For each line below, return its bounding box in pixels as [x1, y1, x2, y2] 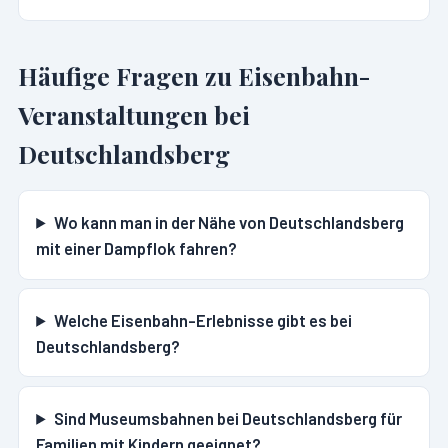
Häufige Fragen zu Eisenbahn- [17, 58, 370, 92]
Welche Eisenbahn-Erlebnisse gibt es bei [53, 309, 352, 330]
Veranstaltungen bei [17, 97, 250, 131]
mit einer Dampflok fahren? [36, 237, 238, 258]
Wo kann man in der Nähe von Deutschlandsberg [53, 211, 404, 232]
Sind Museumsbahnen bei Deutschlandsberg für [53, 407, 402, 428]
